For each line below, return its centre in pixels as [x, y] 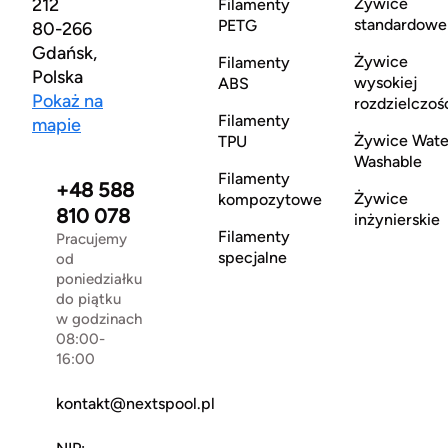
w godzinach [99, 319]
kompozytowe [269, 200]
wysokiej [385, 83]
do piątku [88, 299]
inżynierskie [396, 220]
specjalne [252, 258]
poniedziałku [99, 279]
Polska [57, 77]
